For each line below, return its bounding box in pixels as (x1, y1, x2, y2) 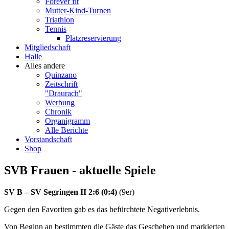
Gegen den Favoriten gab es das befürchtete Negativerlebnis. (4, 204, 200, 214)
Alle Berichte (45, 126, 88, 134)
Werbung (45, 98, 75, 107)
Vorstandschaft (25, 135, 72, 144)
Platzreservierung (65, 34, 121, 42)
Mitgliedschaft (25, 43, 71, 52)
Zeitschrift (45, 80, 78, 88)
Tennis (45, 25, 66, 33)
